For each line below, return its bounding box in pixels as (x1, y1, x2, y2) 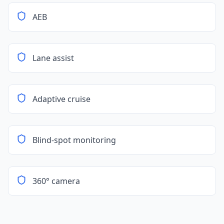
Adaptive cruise (32, 93, 90, 104)
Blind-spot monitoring (32, 134, 116, 145)
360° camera (32, 175, 80, 186)
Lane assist (32, 52, 74, 63)
